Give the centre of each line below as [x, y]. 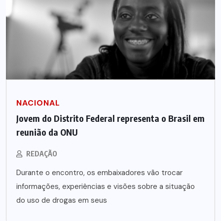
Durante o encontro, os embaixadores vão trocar [99, 172]
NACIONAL [38, 103]
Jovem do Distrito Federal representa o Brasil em [110, 118]
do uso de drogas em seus [62, 200]
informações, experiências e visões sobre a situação [106, 186]
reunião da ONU [47, 132]
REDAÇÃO [42, 153]
